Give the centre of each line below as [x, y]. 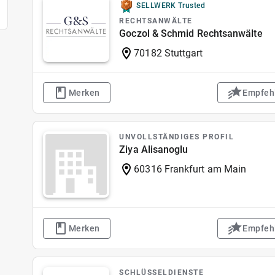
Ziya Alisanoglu [154, 149]
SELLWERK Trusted [171, 6]
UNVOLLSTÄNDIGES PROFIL [177, 137]
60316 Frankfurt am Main [190, 169]
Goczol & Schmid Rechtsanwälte [191, 33]
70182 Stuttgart [168, 53]
